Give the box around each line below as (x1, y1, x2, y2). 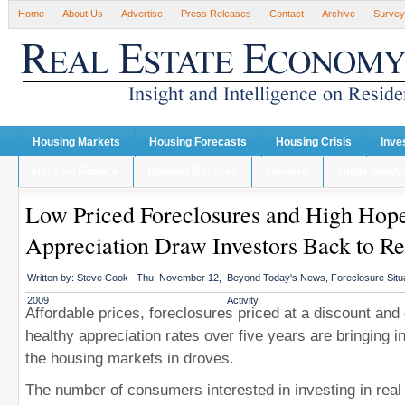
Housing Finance (33, 165, 118, 178)
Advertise (121, 8, 163, 19)
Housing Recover (147, 165, 237, 178)
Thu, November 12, (128, 272, 221, 283)
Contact (269, 8, 304, 19)
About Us (62, 8, 103, 19)
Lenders (266, 165, 308, 178)
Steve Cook (77, 272, 128, 283)
